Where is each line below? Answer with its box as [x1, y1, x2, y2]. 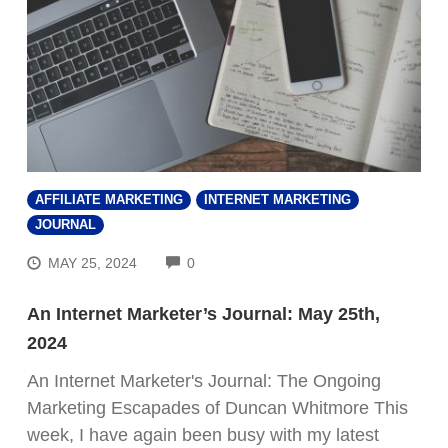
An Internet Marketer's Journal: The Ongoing [27, 370, 381, 391]
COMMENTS [194, 252, 277, 269]
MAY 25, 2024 [48, 254, 138, 271]
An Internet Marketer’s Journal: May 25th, [27, 303, 380, 324]
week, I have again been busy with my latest [27, 424, 379, 445]
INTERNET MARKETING [204, 193, 351, 208]
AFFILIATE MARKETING [35, 193, 183, 208]
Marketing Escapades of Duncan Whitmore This [27, 397, 408, 418]
